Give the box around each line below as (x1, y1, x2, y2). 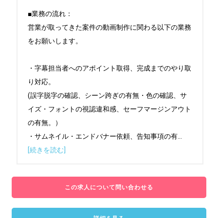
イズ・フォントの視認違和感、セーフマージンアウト (28, 105, 191, 113)
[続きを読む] (28, 146, 66, 154)
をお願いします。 (28, 37, 82, 45)
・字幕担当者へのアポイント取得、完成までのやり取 (28, 64, 191, 72)
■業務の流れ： (28, 10, 73, 18)
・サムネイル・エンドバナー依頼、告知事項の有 (28, 132, 178, 140)
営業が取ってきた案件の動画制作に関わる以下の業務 (28, 23, 191, 31)
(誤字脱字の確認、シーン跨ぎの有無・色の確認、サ (28, 91, 187, 99)
